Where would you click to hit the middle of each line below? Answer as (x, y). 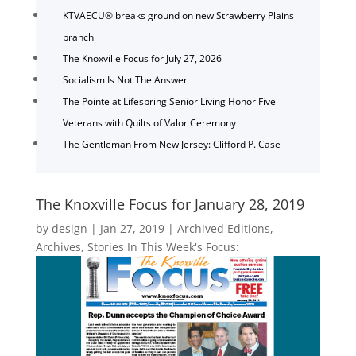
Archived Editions (223, 228)
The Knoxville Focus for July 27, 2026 (142, 58)
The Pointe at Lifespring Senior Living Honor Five (169, 101)
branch (78, 37)
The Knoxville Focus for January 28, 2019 (170, 204)
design (69, 228)
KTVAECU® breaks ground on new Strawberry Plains (178, 15)
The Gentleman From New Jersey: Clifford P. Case (171, 144)
